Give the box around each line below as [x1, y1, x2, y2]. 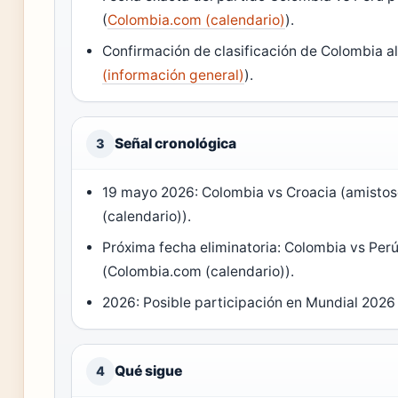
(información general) [102, 66, 245, 84]
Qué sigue [115, 362, 182, 379]
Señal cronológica [115, 134, 236, 152]
